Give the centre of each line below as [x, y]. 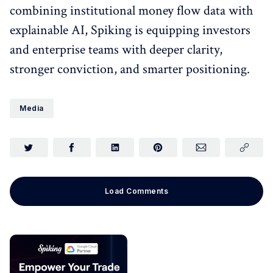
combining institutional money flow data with [131, 11]
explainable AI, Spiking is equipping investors [130, 30]
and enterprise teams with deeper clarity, [116, 50]
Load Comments [136, 191]
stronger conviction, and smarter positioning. [130, 69]
